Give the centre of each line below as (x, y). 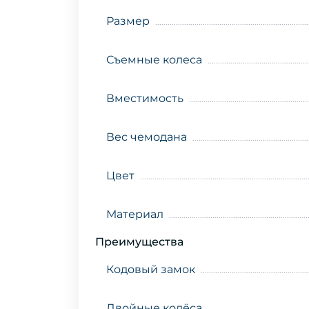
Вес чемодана (147, 137)
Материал (135, 215)
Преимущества (139, 242)
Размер (128, 21)
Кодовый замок (151, 270)
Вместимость (145, 99)
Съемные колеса (154, 60)
